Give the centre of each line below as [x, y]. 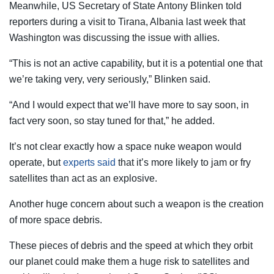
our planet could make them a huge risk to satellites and [129, 261]
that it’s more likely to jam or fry [183, 162]
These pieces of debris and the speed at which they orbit [131, 245]
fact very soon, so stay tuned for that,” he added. [112, 120]
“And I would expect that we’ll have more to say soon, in [129, 105]
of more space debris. [56, 220]
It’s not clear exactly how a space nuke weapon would [125, 146]
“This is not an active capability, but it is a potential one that [136, 63]
